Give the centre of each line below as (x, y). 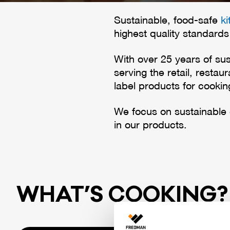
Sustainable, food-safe (167, 21)
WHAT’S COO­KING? (122, 195)
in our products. (150, 126)
